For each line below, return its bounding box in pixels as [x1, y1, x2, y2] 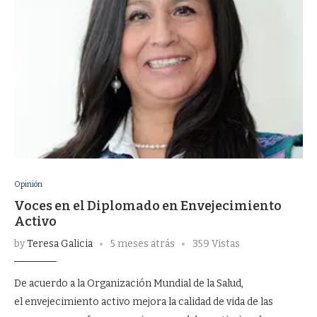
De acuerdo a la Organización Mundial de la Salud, [14, 277, 243, 289]
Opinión [14, 180, 42, 189]
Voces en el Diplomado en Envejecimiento [14, 198, 282, 214]
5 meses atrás [110, 238, 175, 250]
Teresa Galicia [27, 238, 93, 250]
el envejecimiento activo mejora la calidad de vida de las [14, 296, 273, 308]
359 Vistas [192, 238, 240, 250]
